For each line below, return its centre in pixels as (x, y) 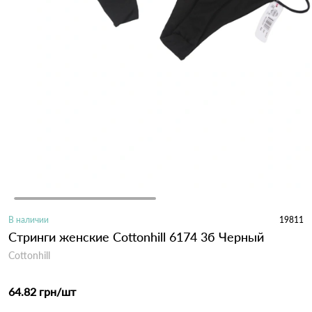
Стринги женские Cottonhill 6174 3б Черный (136, 236)
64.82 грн (32, 291)
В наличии (29, 219)
